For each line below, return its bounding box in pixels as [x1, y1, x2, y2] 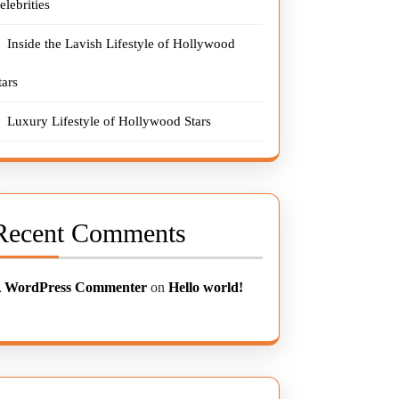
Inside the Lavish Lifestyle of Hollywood [7, 37, 236, 51]
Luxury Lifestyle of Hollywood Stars [7, 114, 212, 128]
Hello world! [168, 280, 244, 295]
